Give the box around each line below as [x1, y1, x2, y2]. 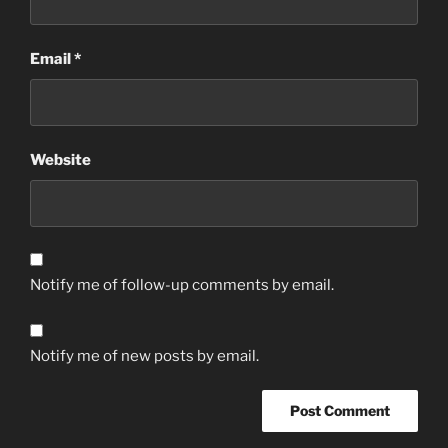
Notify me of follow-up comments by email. [30, 276, 334, 295]
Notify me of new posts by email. [30, 346, 259, 365]
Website [30, 151, 91, 170]
